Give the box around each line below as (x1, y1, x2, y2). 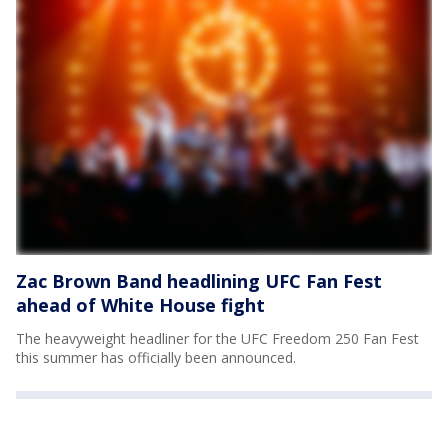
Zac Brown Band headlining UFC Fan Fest (16, 268, 382, 293)
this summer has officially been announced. (16, 347, 296, 367)
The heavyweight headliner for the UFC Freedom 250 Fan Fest (16, 328, 419, 348)
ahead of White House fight (16, 292, 265, 317)
